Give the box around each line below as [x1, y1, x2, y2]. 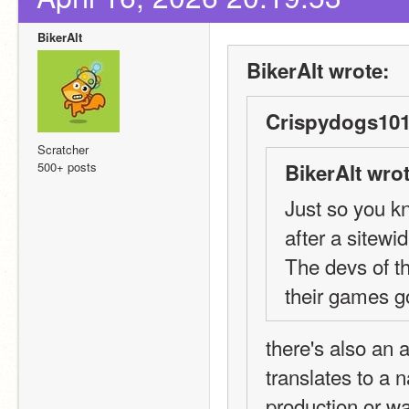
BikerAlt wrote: [246, 56, 389, 85]
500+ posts [37, 158, 97, 175]
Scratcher [37, 141, 89, 158]
